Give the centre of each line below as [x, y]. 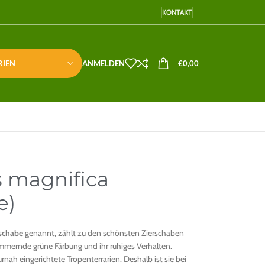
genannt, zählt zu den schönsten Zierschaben [104, 233]
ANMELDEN [104, 63]
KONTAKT [177, 12]
